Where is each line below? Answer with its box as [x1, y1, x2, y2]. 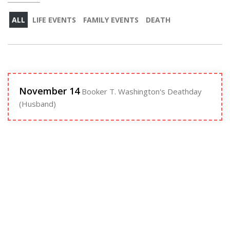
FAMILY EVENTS [83, 15, 139, 25]
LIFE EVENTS [32, 15, 76, 25]
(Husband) [19, 99, 56, 109]
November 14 [19, 85, 80, 97]
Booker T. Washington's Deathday [80, 86, 202, 97]
